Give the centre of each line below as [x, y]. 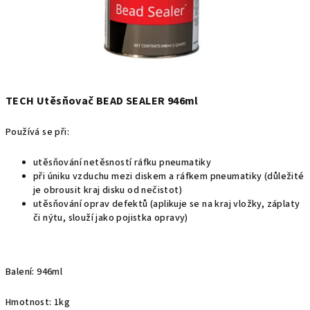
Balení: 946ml [34, 272]
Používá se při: [37, 132]
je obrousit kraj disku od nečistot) [108, 190]
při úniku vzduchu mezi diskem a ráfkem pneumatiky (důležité [169, 176]
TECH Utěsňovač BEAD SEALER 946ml [102, 101]
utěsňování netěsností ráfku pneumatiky [122, 163]
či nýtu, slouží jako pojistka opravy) [111, 218]
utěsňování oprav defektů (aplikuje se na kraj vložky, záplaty [167, 204]
